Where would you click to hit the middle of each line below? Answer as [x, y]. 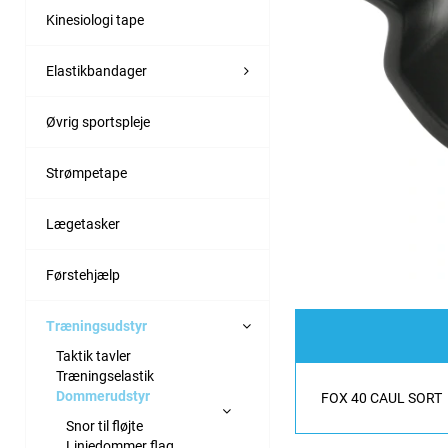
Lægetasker [83, 224]
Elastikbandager [96, 71]
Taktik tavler [93, 356]
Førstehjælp [83, 275]
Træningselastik [105, 376]
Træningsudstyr [96, 326]
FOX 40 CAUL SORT [381, 398]
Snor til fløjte [104, 426]
